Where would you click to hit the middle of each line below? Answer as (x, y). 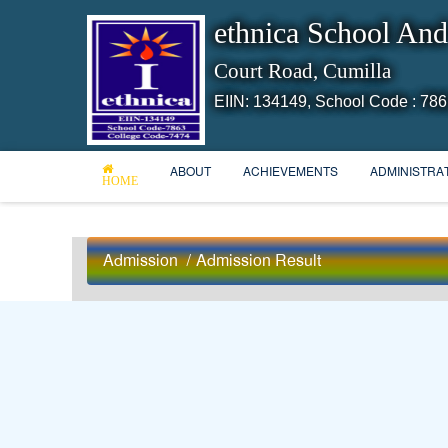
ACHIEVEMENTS (290, 172)
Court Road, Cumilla (303, 71)
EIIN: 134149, (263, 101)
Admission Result (258, 260)
